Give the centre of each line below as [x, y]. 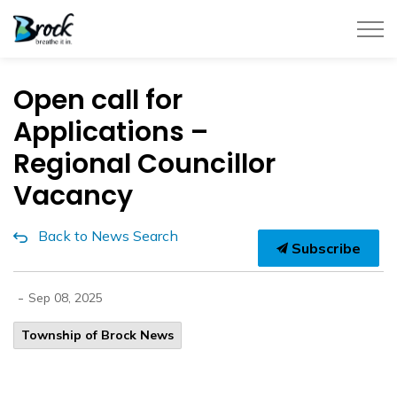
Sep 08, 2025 [66, 298]
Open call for [98, 100]
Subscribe [324, 248]
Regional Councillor [144, 164]
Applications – [111, 132]
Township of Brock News [97, 335]
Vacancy [73, 196]
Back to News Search [108, 236]
